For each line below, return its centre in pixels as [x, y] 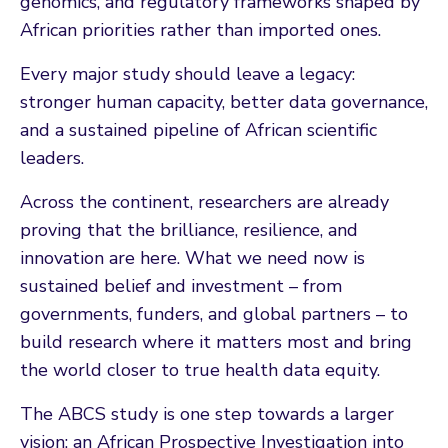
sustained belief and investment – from [181, 285]
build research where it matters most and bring [216, 341]
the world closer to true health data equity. [200, 369]
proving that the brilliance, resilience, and [189, 229]
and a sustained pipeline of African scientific [198, 129]
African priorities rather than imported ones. [200, 29]
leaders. [52, 157]
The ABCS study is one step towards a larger [207, 413]
